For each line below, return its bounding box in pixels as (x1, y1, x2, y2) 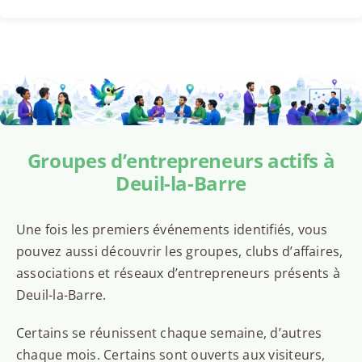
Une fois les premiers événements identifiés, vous (15, 221, 328, 239)
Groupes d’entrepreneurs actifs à (27, 147, 335, 175)
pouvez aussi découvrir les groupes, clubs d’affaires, (15, 242, 343, 261)
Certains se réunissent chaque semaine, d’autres (15, 324, 322, 343)
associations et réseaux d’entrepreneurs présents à (15, 264, 340, 283)
